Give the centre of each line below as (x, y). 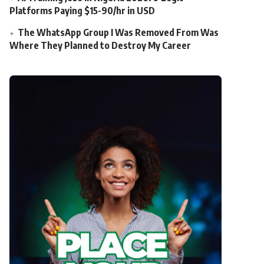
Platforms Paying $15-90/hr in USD (82, 11)
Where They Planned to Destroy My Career (100, 46)
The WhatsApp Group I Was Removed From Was (118, 33)
